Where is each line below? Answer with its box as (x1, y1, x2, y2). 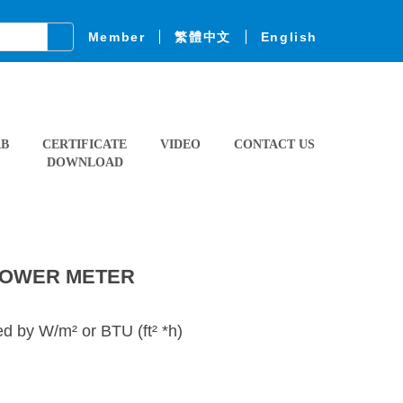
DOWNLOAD (46, 155, 123, 169)
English (260, 30, 318, 44)
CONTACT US (234, 137, 316, 151)
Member (87, 30, 146, 44)
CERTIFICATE (42, 137, 128, 151)
